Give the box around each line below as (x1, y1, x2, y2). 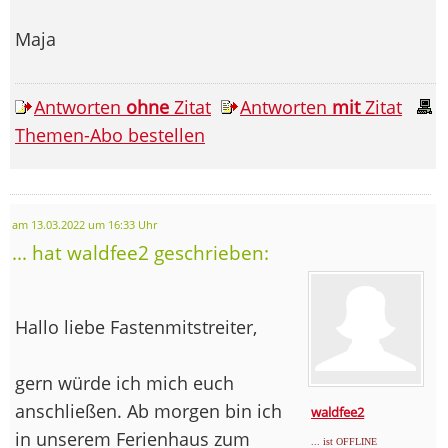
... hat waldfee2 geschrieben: (12, 239, 269, 265)
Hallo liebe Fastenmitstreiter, (15, 314, 257, 339)
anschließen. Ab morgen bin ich (15, 398, 282, 423)
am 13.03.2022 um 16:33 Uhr (12, 217, 157, 232)
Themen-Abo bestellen (15, 122, 205, 147)
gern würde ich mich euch (15, 370, 234, 395)
